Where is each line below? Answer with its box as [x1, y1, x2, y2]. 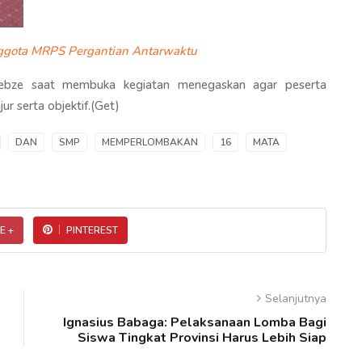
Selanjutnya [265, 290, 326, 306]
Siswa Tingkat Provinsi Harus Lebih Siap [78, 328, 326, 347]
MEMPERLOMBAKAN [102, 135, 198, 149]
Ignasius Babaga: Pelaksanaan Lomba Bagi [63, 313, 326, 331]
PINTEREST [66, 223, 118, 237]
